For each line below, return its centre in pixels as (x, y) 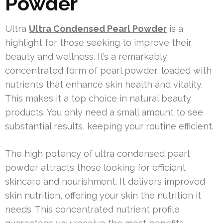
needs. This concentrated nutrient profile (92, 209)
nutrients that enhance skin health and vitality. (104, 84)
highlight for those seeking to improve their (98, 43)
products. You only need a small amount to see (104, 112)
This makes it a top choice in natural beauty (98, 98)
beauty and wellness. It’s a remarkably (86, 56)
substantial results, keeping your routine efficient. (109, 126)
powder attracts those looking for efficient (95, 167)
